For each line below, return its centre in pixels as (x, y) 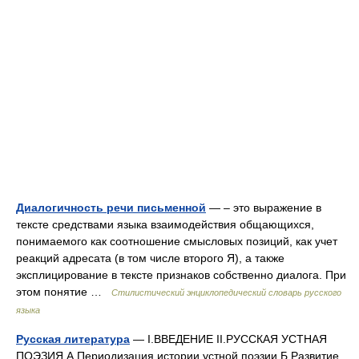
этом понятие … (64, 292)
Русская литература (73, 339)
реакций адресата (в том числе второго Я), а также (150, 258)
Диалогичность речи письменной (111, 208)
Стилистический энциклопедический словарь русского (226, 292)
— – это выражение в (264, 208)
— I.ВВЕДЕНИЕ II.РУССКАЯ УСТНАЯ (228, 339)
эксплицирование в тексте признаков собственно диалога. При (181, 275)
